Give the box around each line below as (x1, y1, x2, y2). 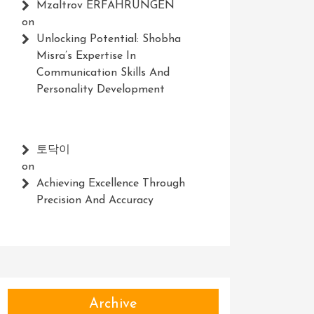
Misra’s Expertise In (36, 50, 136, 62)
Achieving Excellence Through (36, 178, 185, 189)
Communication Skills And (36, 67, 170, 78)
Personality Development (36, 84, 165, 95)
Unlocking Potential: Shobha (36, 34, 181, 45)
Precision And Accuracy (36, 195, 153, 206)
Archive (88, 297, 137, 311)
